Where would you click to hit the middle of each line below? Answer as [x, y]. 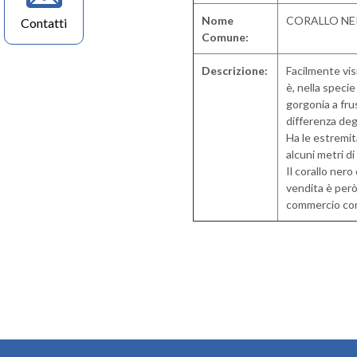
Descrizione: [235, 71]
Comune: [225, 37]
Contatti [44, 23]
